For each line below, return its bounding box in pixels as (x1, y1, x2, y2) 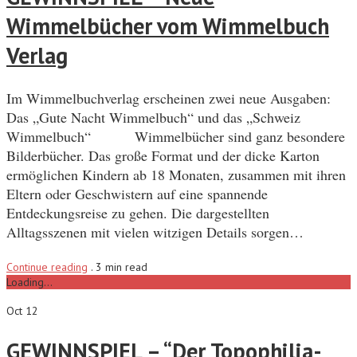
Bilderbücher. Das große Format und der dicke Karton (6, 146, 320, 166)
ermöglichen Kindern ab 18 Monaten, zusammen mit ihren (6, 165, 346, 185)
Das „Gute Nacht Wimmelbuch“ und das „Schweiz (6, 108, 300, 127)
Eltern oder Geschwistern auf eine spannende (6, 184, 268, 204)
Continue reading (6, 260, 88, 275)
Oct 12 (6, 304, 38, 319)
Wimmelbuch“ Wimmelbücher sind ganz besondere (6, 127, 345, 147)
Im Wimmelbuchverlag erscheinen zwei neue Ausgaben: (6, 88, 331, 108)
